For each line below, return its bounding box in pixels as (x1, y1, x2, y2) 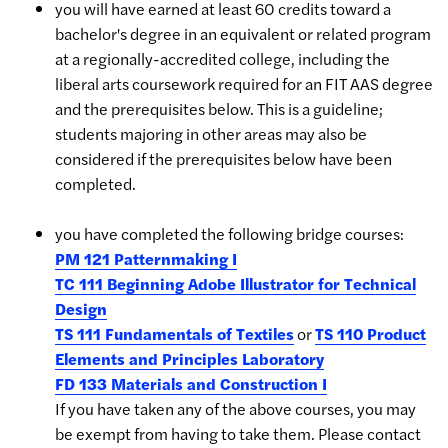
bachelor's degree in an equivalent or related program (55, 22, 431, 45)
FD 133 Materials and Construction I (55, 372, 327, 395)
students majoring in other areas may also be (55, 122, 367, 145)
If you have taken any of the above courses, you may (55, 397, 416, 420)
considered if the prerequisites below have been (55, 147, 392, 170)
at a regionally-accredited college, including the (55, 47, 390, 70)
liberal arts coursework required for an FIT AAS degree (55, 72, 433, 95)
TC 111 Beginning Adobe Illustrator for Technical (55, 272, 416, 295)
